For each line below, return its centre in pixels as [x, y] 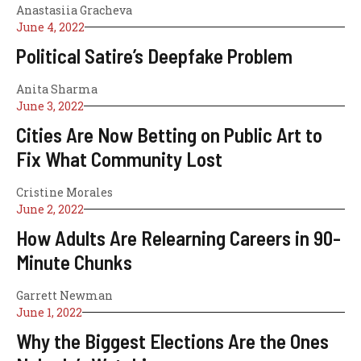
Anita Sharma [57, 89]
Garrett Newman [64, 295]
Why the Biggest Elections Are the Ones [172, 340]
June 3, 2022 [50, 106]
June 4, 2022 [50, 27]
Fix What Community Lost [119, 158]
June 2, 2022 [50, 209]
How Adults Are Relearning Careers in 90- [178, 237]
